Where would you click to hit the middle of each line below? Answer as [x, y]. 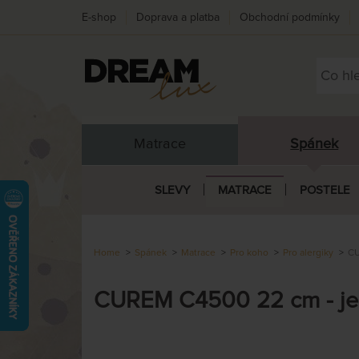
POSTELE [325, 190]
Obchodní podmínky [290, 17]
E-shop [99, 17]
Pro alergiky [308, 253]
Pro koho [249, 253]
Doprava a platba [178, 17]
